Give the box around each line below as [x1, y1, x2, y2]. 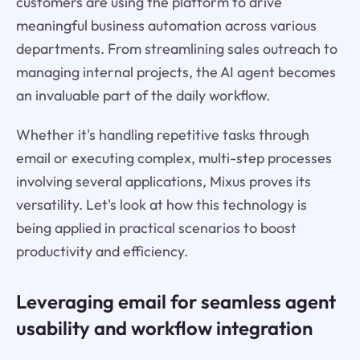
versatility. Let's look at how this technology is [15, 195, 307, 215]
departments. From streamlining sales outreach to [15, 39, 337, 59]
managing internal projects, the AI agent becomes [15, 63, 336, 82]
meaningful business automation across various [15, 16, 317, 35]
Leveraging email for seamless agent [15, 289, 336, 314]
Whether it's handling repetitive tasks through [15, 125, 309, 145]
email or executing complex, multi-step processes [15, 149, 332, 168]
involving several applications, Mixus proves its [15, 172, 311, 191]
